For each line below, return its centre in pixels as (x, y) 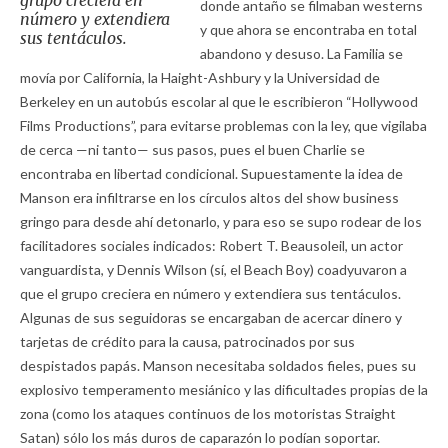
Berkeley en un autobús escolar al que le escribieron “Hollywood (219, 102)
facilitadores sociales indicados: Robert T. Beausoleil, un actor (211, 246)
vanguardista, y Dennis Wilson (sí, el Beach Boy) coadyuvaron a (213, 270)
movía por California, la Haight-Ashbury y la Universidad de (200, 78)
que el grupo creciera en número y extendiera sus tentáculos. (210, 294)
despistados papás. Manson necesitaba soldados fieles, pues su (218, 366)
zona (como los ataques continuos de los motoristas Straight (208, 414)
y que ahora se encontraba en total (308, 30)
